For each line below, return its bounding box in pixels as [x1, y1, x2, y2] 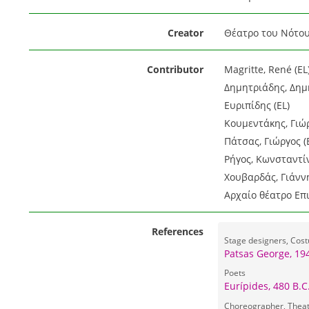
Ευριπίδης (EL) [223, 99, 290, 112]
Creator [167, 26, 203, 39]
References [151, 225, 203, 238]
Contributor [146, 63, 203, 76]
